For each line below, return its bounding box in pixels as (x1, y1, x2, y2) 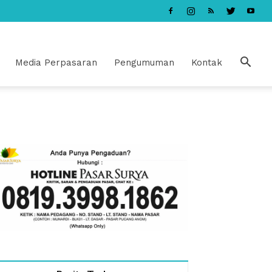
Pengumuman (114, 57, 174, 68)
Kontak (191, 57, 222, 68)
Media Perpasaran (15, 57, 97, 68)
